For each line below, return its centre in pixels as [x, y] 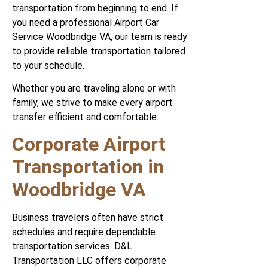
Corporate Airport [89, 144]
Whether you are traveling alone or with [94, 89]
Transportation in [88, 167]
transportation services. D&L [72, 246]
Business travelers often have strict [88, 218]
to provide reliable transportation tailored [99, 51]
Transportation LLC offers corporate [89, 261]
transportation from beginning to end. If [95, 8]
